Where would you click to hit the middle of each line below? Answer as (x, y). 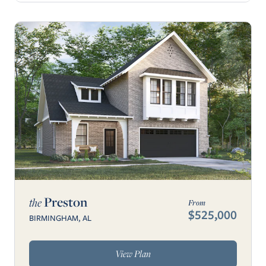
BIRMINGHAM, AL (60, 218)
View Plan (133, 254)
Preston (64, 202)
